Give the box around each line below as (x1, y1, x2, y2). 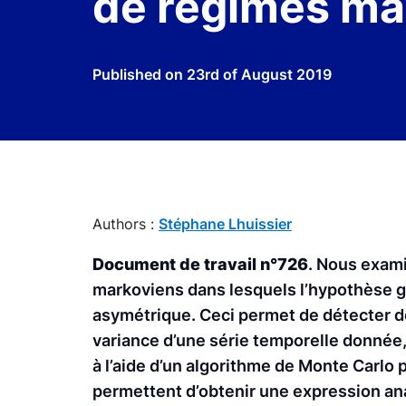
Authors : (92, 215, 159, 233)
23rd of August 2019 (187, 65, 332, 83)
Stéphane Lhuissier (159, 215, 292, 233)
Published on (92, 65, 187, 83)
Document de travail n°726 (92, 255, 308, 275)
